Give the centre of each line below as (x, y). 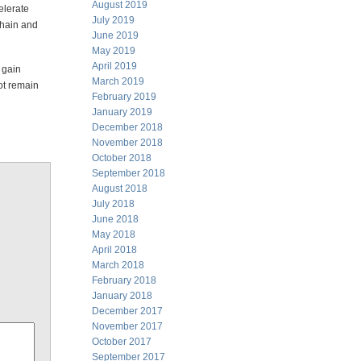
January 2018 (122, 296)
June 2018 (115, 219)
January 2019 (122, 112)
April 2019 (114, 66)
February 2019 (124, 97)
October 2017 (122, 342)
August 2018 (120, 189)
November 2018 (127, 143)
